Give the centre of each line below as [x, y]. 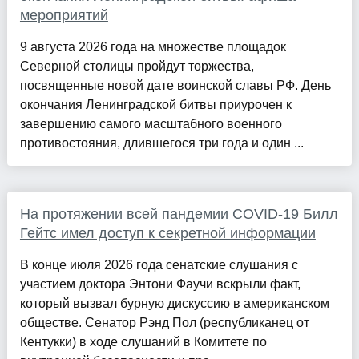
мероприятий [64, 15]
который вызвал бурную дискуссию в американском [174, 303]
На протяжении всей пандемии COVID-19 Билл [179, 214]
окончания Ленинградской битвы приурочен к [155, 104]
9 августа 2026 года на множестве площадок [153, 46]
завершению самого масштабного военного [151, 123]
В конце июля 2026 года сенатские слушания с [159, 264]
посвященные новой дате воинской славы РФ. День [175, 85]
